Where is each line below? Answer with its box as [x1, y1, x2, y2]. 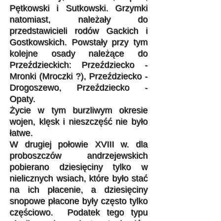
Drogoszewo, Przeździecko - [10, 83, 148, 93]
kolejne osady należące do [10, 49, 148, 59]
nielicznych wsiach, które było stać [10, 174, 148, 184]
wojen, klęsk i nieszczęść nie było [10, 117, 148, 127]
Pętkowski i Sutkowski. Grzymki [10, 3, 148, 13]
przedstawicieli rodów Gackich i [10, 26, 148, 36]
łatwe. [10, 128, 33, 138]
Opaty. [10, 94, 38, 104]
